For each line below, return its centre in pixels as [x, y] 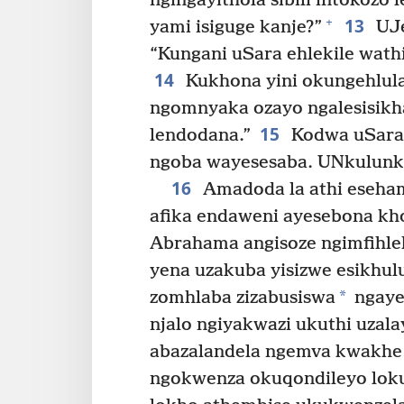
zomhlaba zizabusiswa [243, 298]
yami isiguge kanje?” [236, 27]
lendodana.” [200, 135]
